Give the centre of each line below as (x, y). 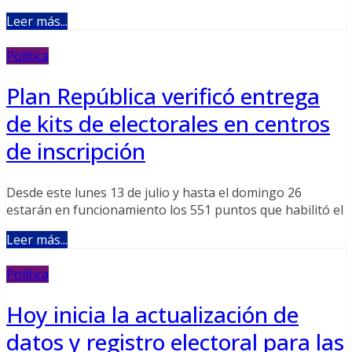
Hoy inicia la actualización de (152, 314)
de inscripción (76, 151)
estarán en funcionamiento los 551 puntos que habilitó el (175, 209)
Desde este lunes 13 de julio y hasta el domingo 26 (154, 192)
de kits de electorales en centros (168, 124)
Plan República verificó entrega (163, 96)
